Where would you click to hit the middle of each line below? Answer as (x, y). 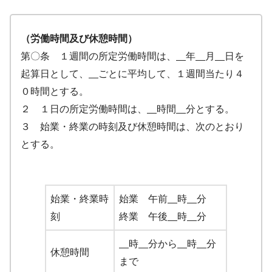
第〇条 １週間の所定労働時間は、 (98, 56)
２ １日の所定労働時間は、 (84, 109)
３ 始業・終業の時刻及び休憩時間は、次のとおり (132, 127)
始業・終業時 (80, 199)
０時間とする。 (55, 92)
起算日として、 (55, 74)
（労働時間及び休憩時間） (79, 39)
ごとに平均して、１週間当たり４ (171, 74)
